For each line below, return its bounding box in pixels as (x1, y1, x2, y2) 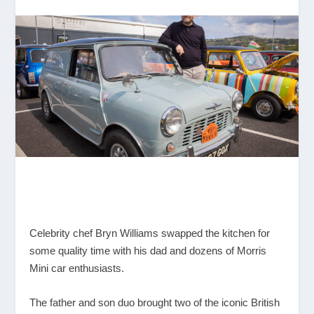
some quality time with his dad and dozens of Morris (29, 244, 267, 257)
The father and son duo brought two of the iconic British (29, 296, 280, 308)
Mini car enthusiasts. (29, 261, 125, 274)
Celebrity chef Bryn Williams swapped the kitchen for (29, 226, 271, 239)
